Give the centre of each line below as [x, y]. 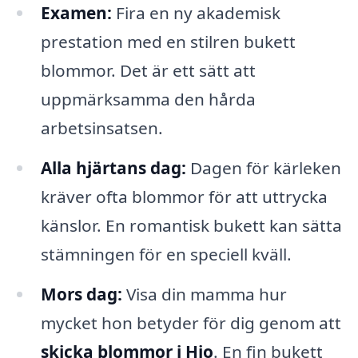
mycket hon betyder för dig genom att [191, 323]
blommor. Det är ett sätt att [148, 71]
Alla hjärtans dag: [113, 168]
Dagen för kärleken [263, 168]
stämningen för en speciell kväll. [166, 255]
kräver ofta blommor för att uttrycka [184, 197]
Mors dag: [81, 294]
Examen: [76, 13]
